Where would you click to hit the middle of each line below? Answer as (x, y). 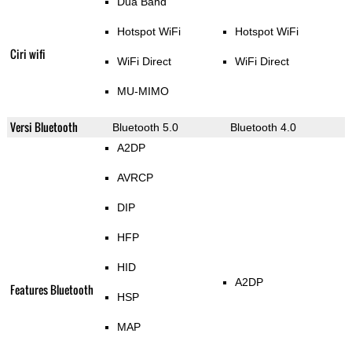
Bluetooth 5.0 (145, 128)
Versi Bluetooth (44, 127)
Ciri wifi (27, 54)
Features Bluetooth (51, 290)
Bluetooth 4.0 (263, 128)
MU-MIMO (143, 92)
